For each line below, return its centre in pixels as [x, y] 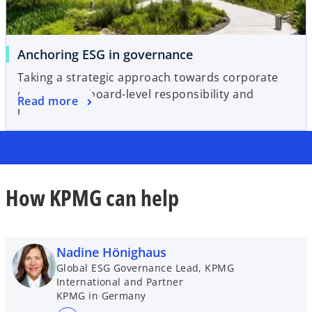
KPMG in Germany [101, 295]
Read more [48, 101]
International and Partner [120, 281]
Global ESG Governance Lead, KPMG [146, 267]
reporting [44, 110]
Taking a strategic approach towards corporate [148, 77]
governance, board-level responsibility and [136, 94]
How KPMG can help [92, 198]
